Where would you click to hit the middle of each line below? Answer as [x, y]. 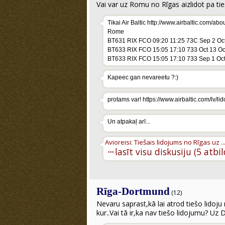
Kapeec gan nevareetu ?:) [143, 77]
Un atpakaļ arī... [129, 122]
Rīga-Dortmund [133, 191]
